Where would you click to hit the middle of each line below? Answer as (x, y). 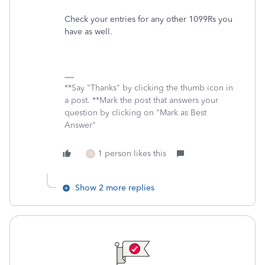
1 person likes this (132, 153)
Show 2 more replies (115, 188)
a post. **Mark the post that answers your (141, 100)
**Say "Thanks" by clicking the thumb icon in (149, 88)
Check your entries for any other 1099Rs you (148, 19)
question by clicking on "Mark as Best (135, 113)
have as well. (91, 32)
